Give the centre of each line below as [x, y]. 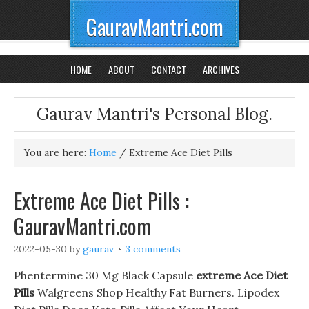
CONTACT [168, 69]
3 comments [153, 249]
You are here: [57, 152]
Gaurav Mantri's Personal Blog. [154, 114]
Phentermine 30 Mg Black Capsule [105, 275]
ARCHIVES [221, 69]
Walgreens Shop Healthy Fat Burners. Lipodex [157, 292]
